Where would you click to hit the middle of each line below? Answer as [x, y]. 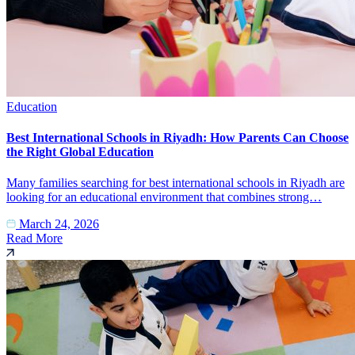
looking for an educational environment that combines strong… [164, 197]
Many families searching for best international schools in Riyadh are [176, 183]
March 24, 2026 [57, 224]
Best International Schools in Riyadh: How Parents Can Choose [177, 138]
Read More [34, 239]
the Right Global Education [80, 152]
